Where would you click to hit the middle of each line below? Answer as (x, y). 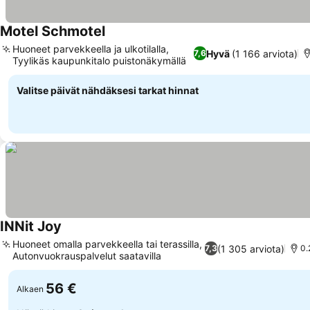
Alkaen (30, 289)
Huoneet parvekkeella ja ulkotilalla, (91, 49)
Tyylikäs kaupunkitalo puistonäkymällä (99, 61)
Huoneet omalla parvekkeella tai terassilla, (107, 244)
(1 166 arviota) (265, 53)
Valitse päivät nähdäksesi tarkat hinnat (108, 90)
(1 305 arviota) (251, 248)
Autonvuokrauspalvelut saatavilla (87, 256)
